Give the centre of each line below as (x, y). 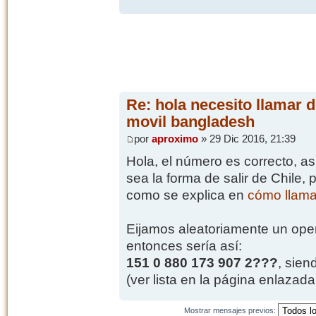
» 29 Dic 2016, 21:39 (247, 139)
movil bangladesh (190, 121)
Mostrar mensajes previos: (231, 310)
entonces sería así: (184, 246)
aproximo (175, 139)
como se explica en (187, 195)
